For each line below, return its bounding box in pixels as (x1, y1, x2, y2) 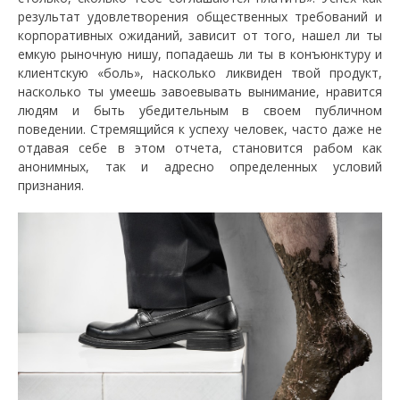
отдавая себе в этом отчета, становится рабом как (18, 138, 382, 156)
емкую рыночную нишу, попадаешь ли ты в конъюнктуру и (18, 45, 382, 62)
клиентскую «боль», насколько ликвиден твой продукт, (18, 63, 382, 81)
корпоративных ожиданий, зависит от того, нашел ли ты (18, 26, 382, 44)
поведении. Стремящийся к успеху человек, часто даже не (18, 120, 382, 137)
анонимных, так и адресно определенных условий (18, 157, 382, 175)
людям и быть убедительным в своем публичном (18, 101, 382, 119)
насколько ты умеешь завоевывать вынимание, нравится (18, 82, 382, 100)
